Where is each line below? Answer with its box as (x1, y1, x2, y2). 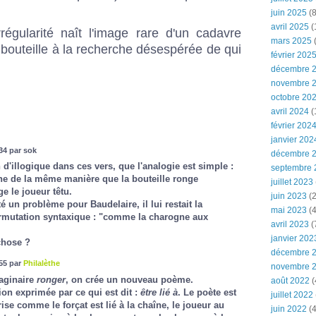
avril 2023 (271, 219, 309, 229)
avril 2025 (271, 22, 309, 32)
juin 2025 (271, 8, 307, 18)
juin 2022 (271, 304, 307, 314)
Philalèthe (23, 259, 60, 268)
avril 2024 (271, 107, 309, 116)
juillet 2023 (271, 177, 313, 187)
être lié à (140, 286, 178, 298)
